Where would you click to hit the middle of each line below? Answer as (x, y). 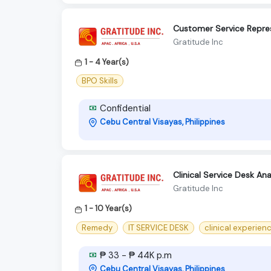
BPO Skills (100, 81)
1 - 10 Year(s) (108, 209)
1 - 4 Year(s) (107, 62)
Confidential (124, 109)
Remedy (97, 227)
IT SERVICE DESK (158, 227)
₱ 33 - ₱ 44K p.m (135, 255)
